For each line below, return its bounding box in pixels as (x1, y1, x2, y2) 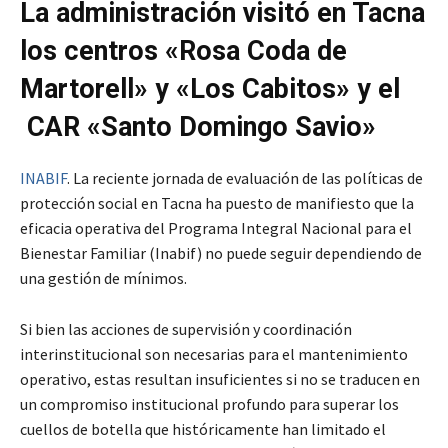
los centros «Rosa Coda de (20, 34, 347, 67)
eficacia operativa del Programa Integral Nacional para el (20, 217, 412, 238)
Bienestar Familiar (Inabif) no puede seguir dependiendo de (20, 242, 422, 263)
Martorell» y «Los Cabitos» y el (20, 72, 400, 105)
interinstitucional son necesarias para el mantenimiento (20, 343, 408, 364)
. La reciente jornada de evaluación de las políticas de (67, 167, 423, 188)
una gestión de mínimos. (20, 267, 187, 288)
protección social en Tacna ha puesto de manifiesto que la (20, 192, 414, 213)
